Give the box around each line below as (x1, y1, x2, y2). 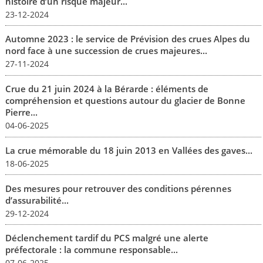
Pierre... (5, 106, 38, 119)
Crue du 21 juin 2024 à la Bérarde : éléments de (5, 83, 208, 95)
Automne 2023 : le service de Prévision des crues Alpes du (5, 33, 250, 45)
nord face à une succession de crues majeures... (5, 45, 207, 57)
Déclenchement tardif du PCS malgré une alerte (5, 232, 208, 244)
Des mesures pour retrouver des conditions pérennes (5, 182, 231, 194)
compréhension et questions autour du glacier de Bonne (5, 95, 245, 107)
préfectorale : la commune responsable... (5, 244, 178, 256)
